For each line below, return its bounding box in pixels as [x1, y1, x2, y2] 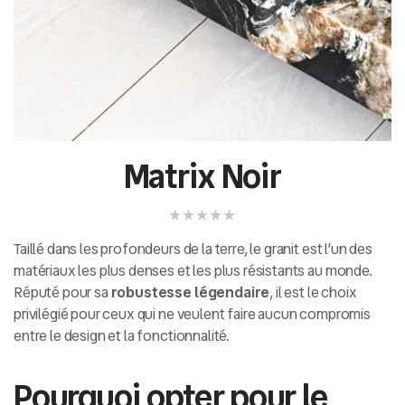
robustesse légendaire [110, 282, 270, 304]
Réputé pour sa [14, 282, 111, 304]
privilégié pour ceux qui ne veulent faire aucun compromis [14, 304, 371, 325]
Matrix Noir [123, 153, 282, 202]
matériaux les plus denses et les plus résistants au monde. [14, 260, 372, 282]
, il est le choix [269, 282, 357, 304]
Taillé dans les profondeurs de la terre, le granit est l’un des [14, 239, 372, 260]
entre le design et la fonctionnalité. [14, 325, 231, 347]
